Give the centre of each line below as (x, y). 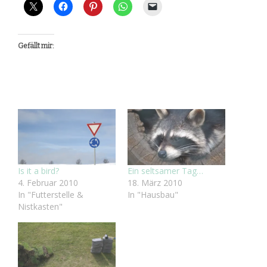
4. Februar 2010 (48, 183)
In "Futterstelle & (51, 195)
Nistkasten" (40, 207)
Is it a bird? (38, 171)
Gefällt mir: (36, 46)
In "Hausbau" (153, 195)
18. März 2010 (155, 183)
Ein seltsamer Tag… (165, 171)
